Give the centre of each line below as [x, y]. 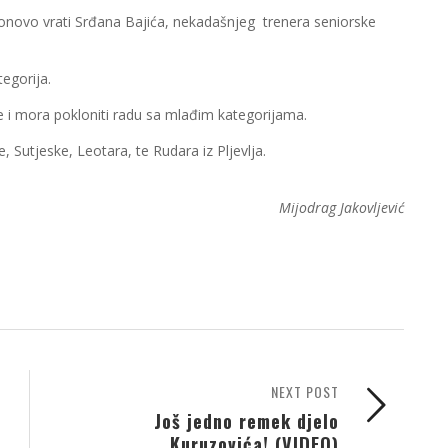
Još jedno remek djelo [246, 420]
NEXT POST [305, 391]
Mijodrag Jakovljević [341, 207]
